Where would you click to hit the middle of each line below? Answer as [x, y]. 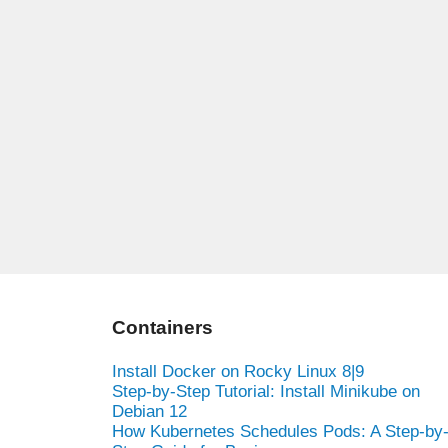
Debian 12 [149, 411]
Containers [162, 327]
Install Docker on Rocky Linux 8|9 [238, 371]
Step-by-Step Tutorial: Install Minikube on [266, 391]
